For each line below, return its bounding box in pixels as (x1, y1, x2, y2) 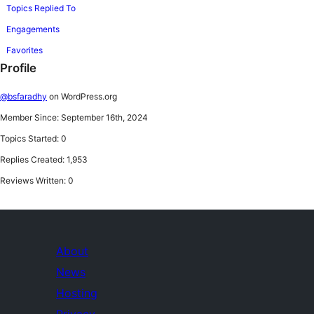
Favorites (6, 45, 43, 55)
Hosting (56, 286, 97, 300)
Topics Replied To (6, 3, 76, 13)
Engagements (6, 24, 60, 34)
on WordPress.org (47, 91, 117, 102)
